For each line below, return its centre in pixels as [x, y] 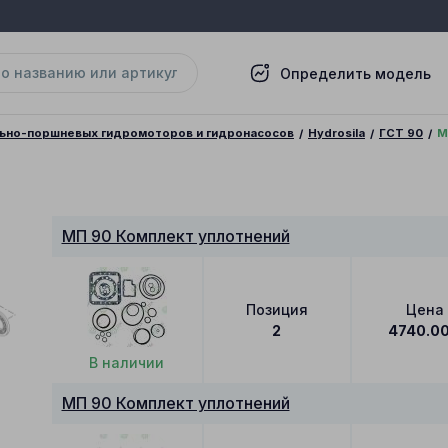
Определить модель [355, 73]
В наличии [127, 362]
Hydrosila [336, 133]
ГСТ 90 [401, 133]
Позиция [276, 309]
